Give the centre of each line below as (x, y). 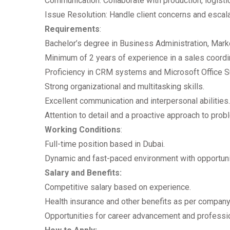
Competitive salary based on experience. (118, 187)
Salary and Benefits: (83, 173)
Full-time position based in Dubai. (105, 144)
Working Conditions (83, 130)
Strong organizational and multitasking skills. (124, 87)
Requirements (72, 29)
